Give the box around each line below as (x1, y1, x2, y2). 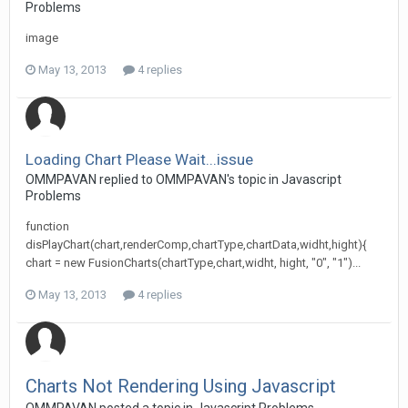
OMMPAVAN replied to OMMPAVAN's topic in (25, 172, 281, 187)
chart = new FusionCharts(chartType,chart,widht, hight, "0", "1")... (25, 256, 361, 270)
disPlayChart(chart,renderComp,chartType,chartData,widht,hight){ (25, 238, 366, 251)
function (25, 219, 69, 233)
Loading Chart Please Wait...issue (25, 150, 253, 168)
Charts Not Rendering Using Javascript (25, 375, 336, 397)
